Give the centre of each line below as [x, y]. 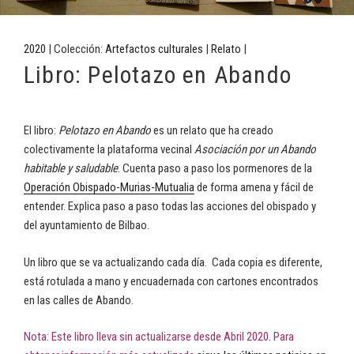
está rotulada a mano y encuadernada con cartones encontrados [171, 281]
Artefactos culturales [154, 49]
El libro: [41, 131]
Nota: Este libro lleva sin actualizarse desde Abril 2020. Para [159, 337]
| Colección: [75, 49]
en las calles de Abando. [79, 300]
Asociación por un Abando [255, 150]
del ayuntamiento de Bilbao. [87, 226]
